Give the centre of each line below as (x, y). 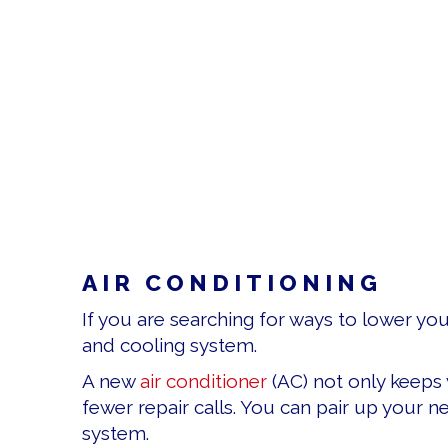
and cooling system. (169, 345)
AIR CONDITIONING (232, 283)
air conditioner (203, 381)
